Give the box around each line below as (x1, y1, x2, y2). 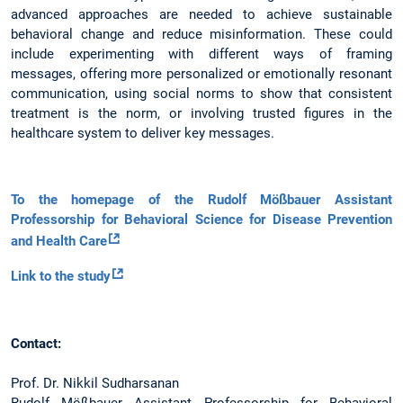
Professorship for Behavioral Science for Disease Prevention (11, 211, 392, 228)
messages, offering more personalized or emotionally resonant (11, 65, 392, 82)
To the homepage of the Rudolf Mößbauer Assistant (11, 192, 392, 209)
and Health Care (11, 233, 107, 250)
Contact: (11, 335, 61, 352)
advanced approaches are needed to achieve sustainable (11, 5, 392, 22)
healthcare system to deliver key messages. (11, 124, 274, 141)
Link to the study (11, 268, 111, 285)
